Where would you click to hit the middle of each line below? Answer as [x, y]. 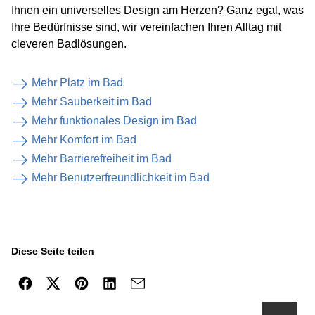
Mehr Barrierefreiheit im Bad [102, 159]
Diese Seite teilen [53, 251]
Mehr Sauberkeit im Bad [92, 102]
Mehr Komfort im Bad [84, 140]
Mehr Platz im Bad [77, 83]
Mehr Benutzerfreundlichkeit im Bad [121, 178]
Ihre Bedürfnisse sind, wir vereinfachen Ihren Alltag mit [146, 27]
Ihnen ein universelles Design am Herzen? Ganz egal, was [157, 10]
